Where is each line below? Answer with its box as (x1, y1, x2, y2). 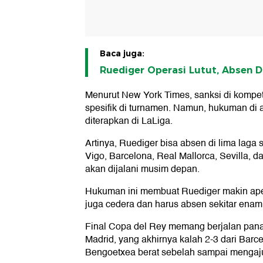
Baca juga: (100, 48, 144, 59)
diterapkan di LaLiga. (85, 113, 173, 129)
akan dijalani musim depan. (85, 161, 200, 177)
